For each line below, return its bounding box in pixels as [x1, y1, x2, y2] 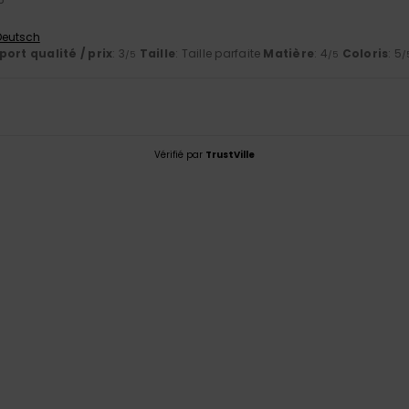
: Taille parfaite [175, 46, 264, 62]
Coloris [341, 46, 389, 62]
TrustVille [205, 148, 255, 163]
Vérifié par [154, 148, 205, 163]
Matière [263, 46, 315, 62]
